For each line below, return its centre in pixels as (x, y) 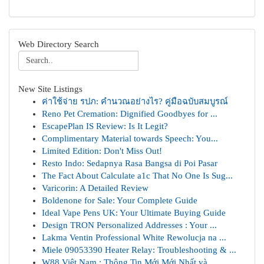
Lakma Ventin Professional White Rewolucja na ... (134, 237)
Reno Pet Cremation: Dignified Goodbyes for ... (130, 114)
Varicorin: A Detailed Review (95, 188)
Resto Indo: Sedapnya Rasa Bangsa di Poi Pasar (130, 163)
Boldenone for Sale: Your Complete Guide (120, 200)
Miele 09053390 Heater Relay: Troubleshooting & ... (139, 250)
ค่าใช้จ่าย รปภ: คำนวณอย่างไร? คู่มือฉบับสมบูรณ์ (135, 101)
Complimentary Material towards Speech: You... (130, 138)
